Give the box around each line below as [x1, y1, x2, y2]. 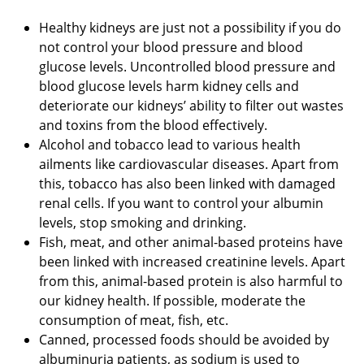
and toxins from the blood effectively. [39, 116, 267, 135]
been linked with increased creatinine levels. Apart [39, 253, 345, 271]
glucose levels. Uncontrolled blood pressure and [39, 58, 336, 76]
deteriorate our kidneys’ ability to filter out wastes [39, 97, 344, 115]
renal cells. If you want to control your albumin [39, 194, 323, 213]
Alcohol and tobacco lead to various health [39, 136, 301, 154]
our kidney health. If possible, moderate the [39, 292, 305, 310]
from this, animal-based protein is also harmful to [39, 272, 343, 291]
